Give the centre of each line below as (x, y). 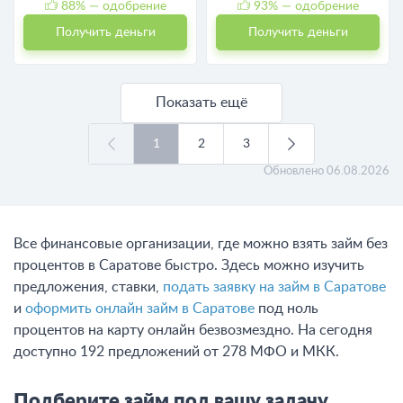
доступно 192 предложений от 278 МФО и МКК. (176, 351)
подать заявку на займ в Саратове (274, 287)
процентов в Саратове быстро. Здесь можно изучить (189, 265)
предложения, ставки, (88, 287)
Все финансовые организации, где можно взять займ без (201, 243)
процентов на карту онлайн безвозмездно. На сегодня (193, 330)
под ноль (287, 308)
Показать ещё (201, 102)
